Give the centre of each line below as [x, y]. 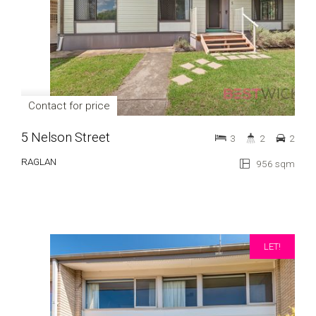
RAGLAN [39, 162]
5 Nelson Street [66, 137]
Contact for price [69, 106]
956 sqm [274, 164]
